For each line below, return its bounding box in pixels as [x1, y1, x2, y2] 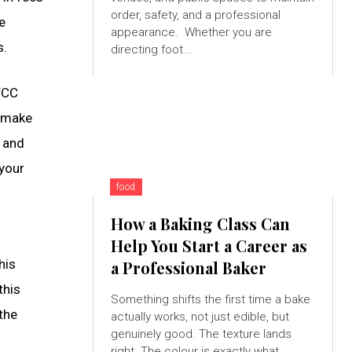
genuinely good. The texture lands [110, 327, 291, 342]
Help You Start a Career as [110, 235, 307, 257]
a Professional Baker [110, 257, 266, 279]
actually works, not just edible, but [110, 310, 289, 324]
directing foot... [110, 42, 192, 57]
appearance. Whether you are [110, 25, 185, 40]
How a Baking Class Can [110, 213, 290, 235]
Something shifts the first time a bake [110, 292, 310, 307]
